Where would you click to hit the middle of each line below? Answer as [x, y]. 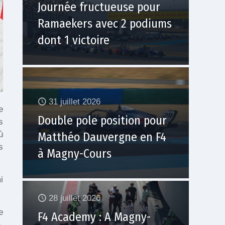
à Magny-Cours [75, 153]
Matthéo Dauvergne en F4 [102, 137]
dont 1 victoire [74, 40]
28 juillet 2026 [75, 198]
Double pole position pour [102, 120]
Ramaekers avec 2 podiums [105, 23]
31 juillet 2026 [75, 101]
